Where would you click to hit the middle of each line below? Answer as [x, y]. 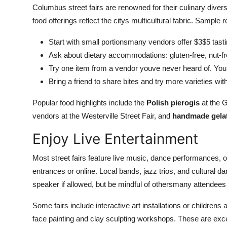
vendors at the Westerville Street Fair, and [102, 116]
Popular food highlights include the [89, 103]
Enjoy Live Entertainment [115, 139]
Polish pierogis [173, 103]
